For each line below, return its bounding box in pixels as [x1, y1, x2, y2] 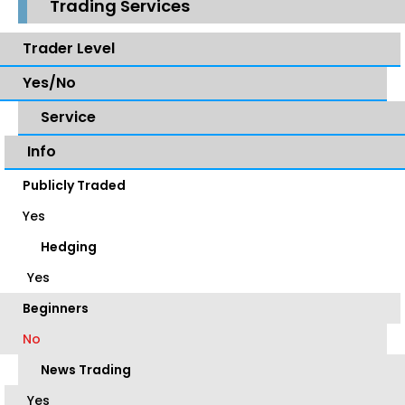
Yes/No [23, 72, 76, 94]
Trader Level [23, 38, 115, 60]
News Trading [41, 361, 131, 380]
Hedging [41, 238, 97, 257]
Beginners [23, 299, 89, 318]
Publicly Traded [23, 176, 126, 195]
